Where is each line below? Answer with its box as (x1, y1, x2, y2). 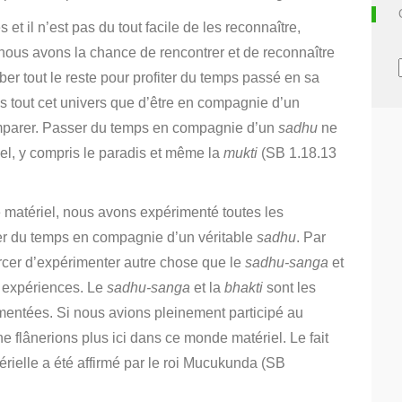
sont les (263, 280, 316, 295)
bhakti (224, 280, 263, 295)
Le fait (290, 330, 328, 345)
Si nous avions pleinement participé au (57, 305, 303, 320)
